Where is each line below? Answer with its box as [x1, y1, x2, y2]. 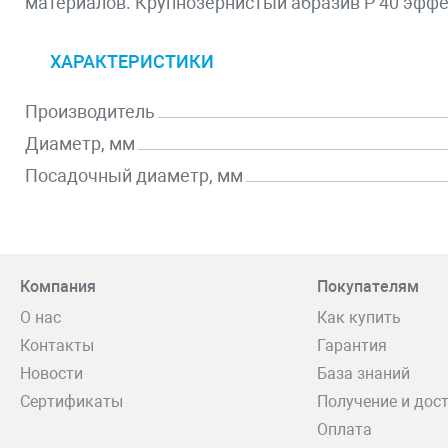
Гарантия [317, 336, 388, 355]
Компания [20, 277, 96, 296]
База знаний [317, 364, 411, 383]
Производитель [25, 100, 155, 122]
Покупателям [317, 277, 420, 296]
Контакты [20, 336, 94, 355]
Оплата [317, 420, 373, 439]
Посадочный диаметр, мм [25, 164, 243, 186]
